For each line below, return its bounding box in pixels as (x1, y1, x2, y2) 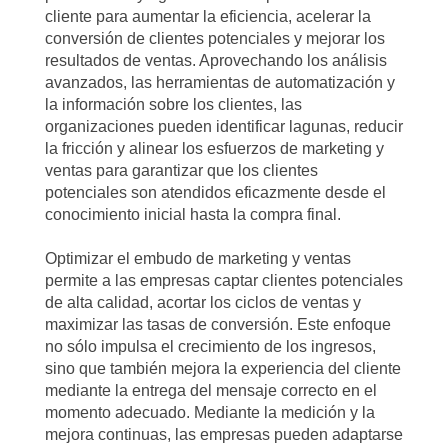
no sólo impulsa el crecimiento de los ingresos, (45, 338, 376, 355)
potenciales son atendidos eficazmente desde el (45, 184, 386, 201)
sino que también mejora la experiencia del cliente (45, 360, 401, 377)
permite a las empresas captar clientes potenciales (45, 272, 403, 289)
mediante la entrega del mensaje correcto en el (45, 382, 377, 399)
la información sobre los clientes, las (45, 96, 302, 113)
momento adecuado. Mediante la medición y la (45, 404, 375, 421)
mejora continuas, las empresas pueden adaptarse (45, 426, 403, 443)
